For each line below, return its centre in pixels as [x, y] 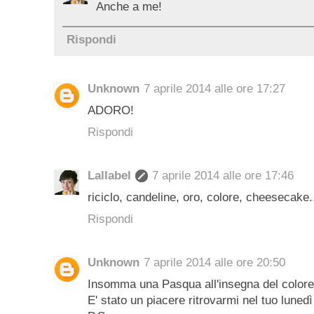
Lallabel [109, 176]
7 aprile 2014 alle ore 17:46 [223, 176]
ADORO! [111, 111]
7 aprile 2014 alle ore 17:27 [214, 89]
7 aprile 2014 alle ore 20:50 [214, 263]
